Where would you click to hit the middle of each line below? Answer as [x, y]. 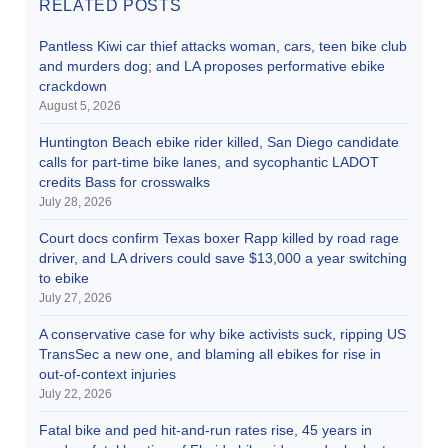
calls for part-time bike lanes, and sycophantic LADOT [209, 161]
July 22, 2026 [75, 393]
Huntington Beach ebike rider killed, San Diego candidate [219, 141]
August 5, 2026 [80, 105]
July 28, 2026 [75, 201]
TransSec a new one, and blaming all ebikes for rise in [210, 353]
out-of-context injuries [107, 373]
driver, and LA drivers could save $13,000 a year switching [223, 257]
